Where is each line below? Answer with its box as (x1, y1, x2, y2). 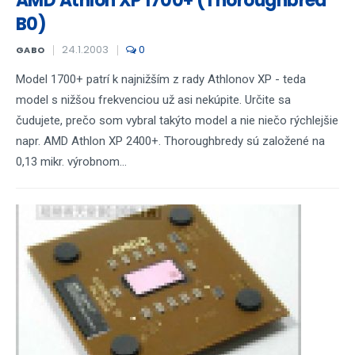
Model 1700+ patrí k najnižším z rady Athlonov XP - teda (16, 72, 306, 86)
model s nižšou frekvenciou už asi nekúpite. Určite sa (16, 93, 291, 107)
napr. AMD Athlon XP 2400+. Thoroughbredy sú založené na (16, 134, 325, 148)
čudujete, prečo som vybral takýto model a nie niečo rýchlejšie (16, 113, 338, 128)
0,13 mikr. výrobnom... (16, 155, 127, 169)
